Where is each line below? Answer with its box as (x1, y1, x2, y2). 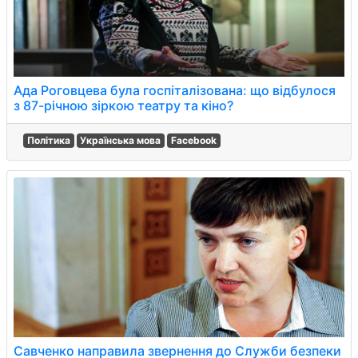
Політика (26, 134, 70, 146)
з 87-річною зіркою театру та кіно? (14, 97, 233, 113)
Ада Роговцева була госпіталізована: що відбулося (14, 82, 336, 98)
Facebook (170, 134, 217, 146)
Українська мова (80, 134, 161, 146)
